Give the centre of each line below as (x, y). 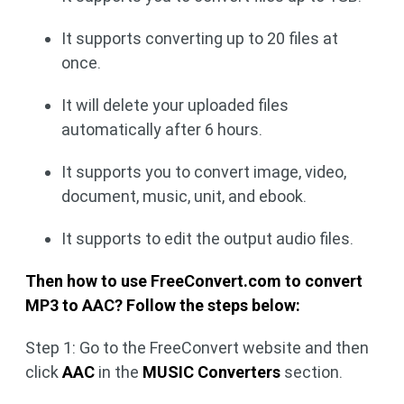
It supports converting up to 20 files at (200, 38)
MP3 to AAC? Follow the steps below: (163, 305)
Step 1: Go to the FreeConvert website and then (197, 347)
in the (119, 372)
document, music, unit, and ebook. (184, 196)
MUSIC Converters (211, 372)
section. (312, 372)
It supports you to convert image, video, (204, 171)
